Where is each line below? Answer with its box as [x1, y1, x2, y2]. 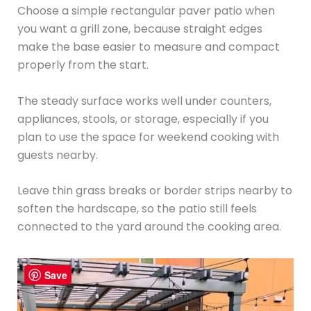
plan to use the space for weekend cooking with [17, 128, 279, 145]
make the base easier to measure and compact [17, 38, 280, 55]
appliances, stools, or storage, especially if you [17, 110, 269, 127]
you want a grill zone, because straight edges [17, 20, 262, 37]
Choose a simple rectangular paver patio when [17, 2, 275, 19]
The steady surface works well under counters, [17, 92, 271, 109]
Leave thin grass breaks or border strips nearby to [17, 183, 292, 199]
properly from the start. [17, 56, 149, 73]
